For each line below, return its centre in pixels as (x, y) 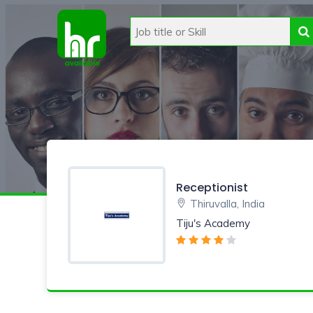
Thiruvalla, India (227, 203)
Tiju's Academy (213, 223)
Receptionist (212, 187)
